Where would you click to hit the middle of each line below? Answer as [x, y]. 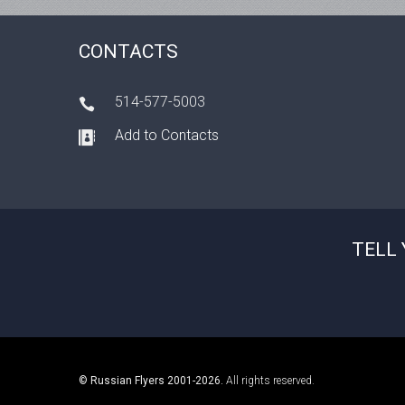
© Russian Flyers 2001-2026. [151, 381]
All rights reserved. [269, 381]
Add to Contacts [167, 135]
